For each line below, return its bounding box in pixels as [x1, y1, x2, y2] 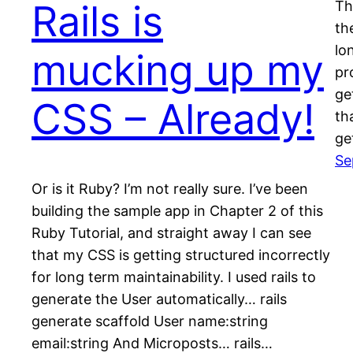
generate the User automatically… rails [32, 291, 287, 308]
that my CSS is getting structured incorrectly [32, 247, 330, 264]
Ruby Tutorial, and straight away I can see [32, 225, 311, 242]
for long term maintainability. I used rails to [32, 269, 316, 286]
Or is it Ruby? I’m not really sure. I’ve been [32, 180, 308, 198]
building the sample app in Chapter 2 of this [32, 203, 323, 220]
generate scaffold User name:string [32, 313, 268, 330]
